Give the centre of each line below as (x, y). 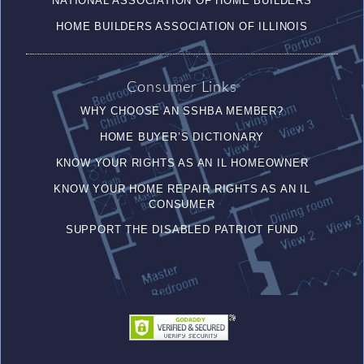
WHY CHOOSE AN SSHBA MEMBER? (182, 111)
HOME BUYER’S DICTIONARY (182, 136)
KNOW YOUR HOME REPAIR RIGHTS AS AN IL (182, 188)
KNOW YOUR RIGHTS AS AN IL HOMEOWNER (182, 162)
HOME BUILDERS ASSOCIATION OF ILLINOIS (182, 26)
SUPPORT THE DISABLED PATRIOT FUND (182, 230)
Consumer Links (182, 88)
